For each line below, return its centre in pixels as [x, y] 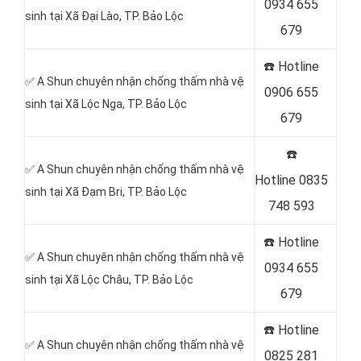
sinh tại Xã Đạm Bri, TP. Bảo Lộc [106, 192]
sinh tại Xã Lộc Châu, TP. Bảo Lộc [109, 280]
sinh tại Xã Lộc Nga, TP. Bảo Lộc [106, 104]
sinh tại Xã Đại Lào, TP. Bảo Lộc [104, 16]
